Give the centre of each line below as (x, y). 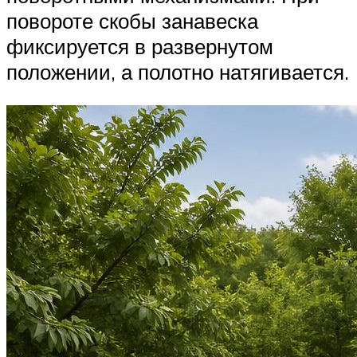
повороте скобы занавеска (132, 20)
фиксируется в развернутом (140, 46)
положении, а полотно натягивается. (178, 71)
